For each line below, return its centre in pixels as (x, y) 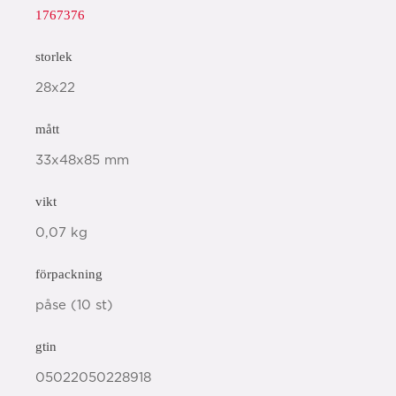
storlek (54, 57)
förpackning (69, 274)
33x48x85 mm (82, 160)
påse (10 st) (74, 305)
